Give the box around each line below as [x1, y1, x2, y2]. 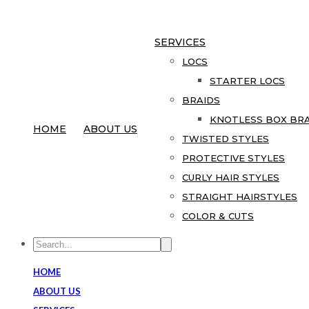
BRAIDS [182, 94, 220, 106]
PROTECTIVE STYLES [182, 152, 285, 163]
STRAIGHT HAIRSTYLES [182, 191, 297, 202]
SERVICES [154, 36, 206, 48]
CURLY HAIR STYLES [182, 172, 279, 183]
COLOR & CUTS [182, 210, 254, 221]
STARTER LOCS [210, 75, 285, 86]
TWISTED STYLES [182, 133, 269, 144]
